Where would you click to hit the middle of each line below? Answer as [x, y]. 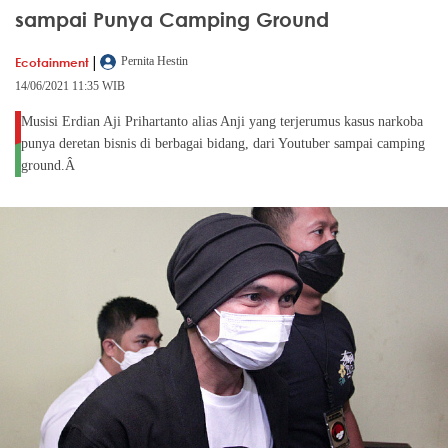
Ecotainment [52, 61]
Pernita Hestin [154, 61]
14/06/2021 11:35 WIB [70, 86]
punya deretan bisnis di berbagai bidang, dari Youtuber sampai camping [223, 144]
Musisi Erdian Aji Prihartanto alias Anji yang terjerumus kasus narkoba [222, 122]
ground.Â [50, 166]
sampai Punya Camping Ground [172, 20]
